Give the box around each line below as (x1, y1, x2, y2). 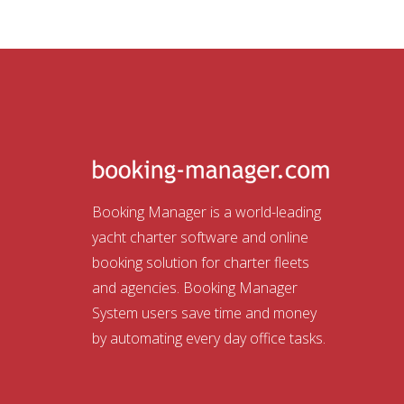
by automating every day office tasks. (92, 327, 326, 348)
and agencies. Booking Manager (92, 277, 298, 298)
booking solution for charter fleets (92, 252, 309, 272)
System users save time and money (92, 302, 317, 323)
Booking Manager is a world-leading (92, 201, 321, 222)
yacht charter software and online (92, 226, 308, 247)
